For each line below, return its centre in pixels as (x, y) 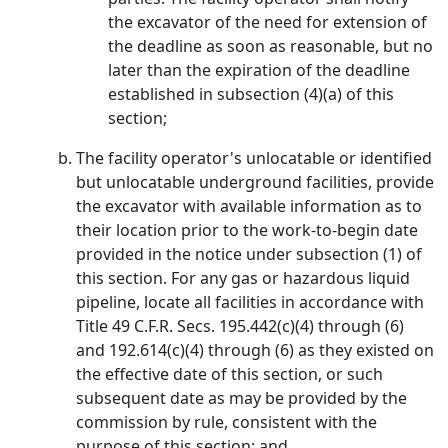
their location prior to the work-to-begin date (247, 230)
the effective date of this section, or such (229, 374)
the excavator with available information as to (249, 206)
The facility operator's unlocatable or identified (254, 158)
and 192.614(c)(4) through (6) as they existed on (255, 350)
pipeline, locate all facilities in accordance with (250, 302)
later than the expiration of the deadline (259, 70)
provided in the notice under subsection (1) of (249, 254)
